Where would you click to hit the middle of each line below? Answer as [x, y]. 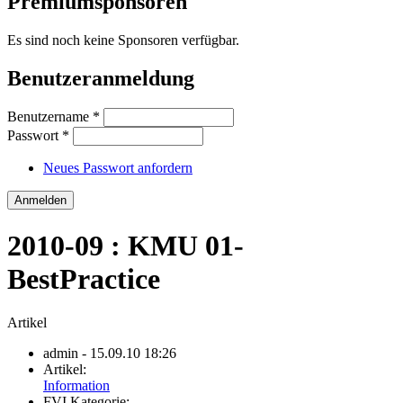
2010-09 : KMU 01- [125, 245]
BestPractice [84, 278]
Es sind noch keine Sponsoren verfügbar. [123, 40]
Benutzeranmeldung [101, 78]
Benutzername [50, 117]
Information [76, 386]
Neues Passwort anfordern [118, 168]
